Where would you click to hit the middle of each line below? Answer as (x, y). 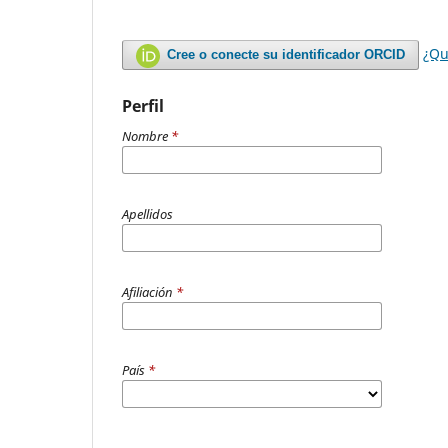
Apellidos (147, 214)
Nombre (146, 136)
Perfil (143, 106)
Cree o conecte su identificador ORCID (286, 55)
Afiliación (149, 292)
